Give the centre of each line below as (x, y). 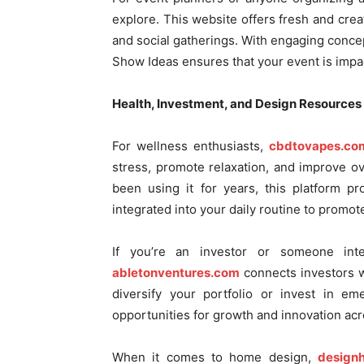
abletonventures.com (176, 273)
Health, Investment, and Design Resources (237, 104)
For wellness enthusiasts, (191, 146)
